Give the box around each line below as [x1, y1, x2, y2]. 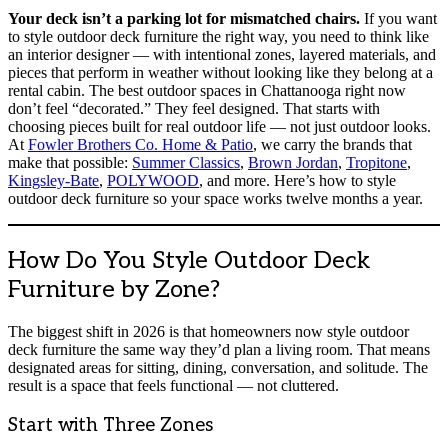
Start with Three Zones [8, 414, 213, 438]
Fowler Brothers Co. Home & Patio [28, 135, 253, 153]
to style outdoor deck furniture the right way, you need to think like [8, 27, 429, 45]
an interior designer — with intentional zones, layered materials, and [8, 45, 436, 63]
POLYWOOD [107, 171, 199, 189]
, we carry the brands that [253, 135, 412, 153]
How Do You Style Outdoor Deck [8, 245, 370, 275]
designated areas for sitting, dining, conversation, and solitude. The [8, 359, 428, 377]
